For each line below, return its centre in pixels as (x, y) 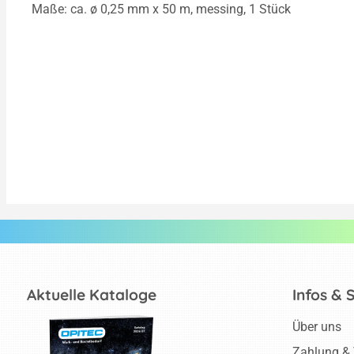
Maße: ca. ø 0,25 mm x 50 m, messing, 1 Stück (161, 9)
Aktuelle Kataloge (92, 295)
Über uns (317, 327)
